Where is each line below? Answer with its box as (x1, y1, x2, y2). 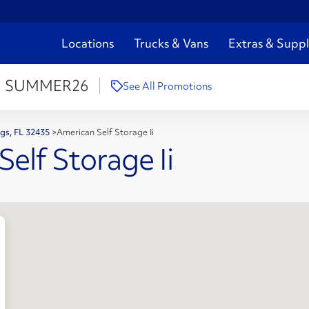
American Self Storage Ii (57, 126, 154, 138)
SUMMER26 (4, 76, 88, 97)
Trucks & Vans (134, 35, 208, 52)
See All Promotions (122, 79, 212, 94)
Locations (61, 35, 114, 52)
